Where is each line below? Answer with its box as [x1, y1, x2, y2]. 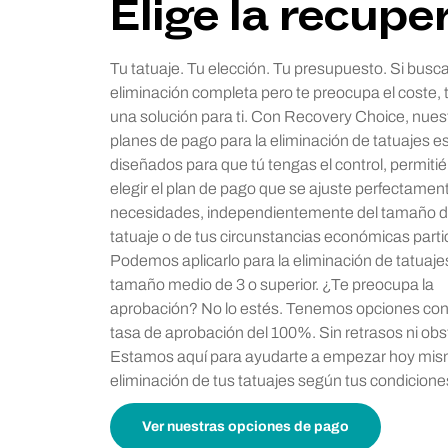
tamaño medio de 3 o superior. [110, 276, 322, 293]
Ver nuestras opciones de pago [142, 419, 349, 434]
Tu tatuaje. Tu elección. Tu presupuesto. [110, 60, 390, 77]
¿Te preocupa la [322, 276, 434, 293]
